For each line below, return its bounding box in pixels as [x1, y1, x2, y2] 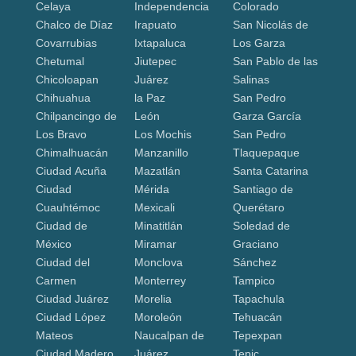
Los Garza [232, 36, 285, 49]
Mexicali [133, 200, 175, 214]
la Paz [133, 91, 165, 104]
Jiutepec [133, 54, 176, 68]
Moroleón [133, 310, 182, 323]
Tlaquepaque [232, 145, 300, 159]
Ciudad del [35, 255, 90, 269]
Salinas [232, 72, 269, 86]
